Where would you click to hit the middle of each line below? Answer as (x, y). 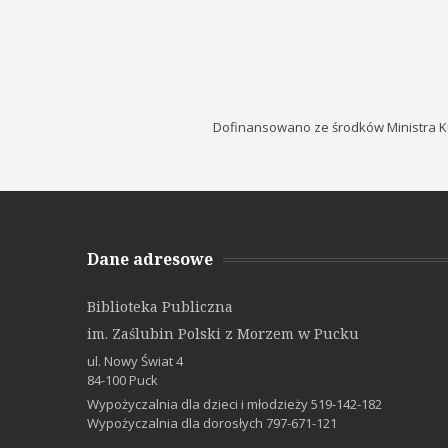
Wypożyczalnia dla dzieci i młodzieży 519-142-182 (234, 404)
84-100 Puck (124, 380)
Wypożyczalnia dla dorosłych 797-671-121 (212, 423)
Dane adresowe (150, 259)
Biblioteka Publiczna (160, 306)
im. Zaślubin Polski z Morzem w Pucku (223, 333)
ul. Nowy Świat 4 (135, 361)
